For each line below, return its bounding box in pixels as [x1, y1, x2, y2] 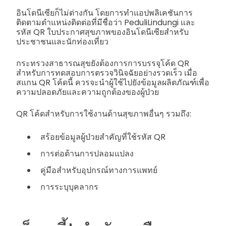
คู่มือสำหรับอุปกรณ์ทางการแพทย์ [40, 164, 157, 176]
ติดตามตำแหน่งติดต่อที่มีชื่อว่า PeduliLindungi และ [16, 16, 195, 28]
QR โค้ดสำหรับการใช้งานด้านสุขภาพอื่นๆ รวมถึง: [16, 107, 191, 120]
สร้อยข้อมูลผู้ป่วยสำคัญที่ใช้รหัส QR [40, 131, 165, 143]
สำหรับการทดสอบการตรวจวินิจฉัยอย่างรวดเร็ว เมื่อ [16, 67, 197, 79]
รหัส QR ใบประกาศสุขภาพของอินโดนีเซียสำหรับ [16, 26, 189, 38]
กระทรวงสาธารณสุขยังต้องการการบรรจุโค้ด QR [16, 57, 189, 69]
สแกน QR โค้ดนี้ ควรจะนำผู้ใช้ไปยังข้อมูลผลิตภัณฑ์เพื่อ [16, 76, 209, 88]
